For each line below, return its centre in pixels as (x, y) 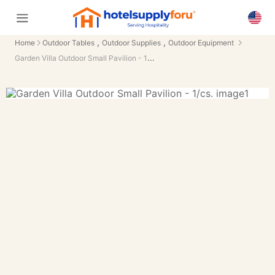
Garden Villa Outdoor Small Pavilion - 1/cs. (151, 57)
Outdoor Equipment (201, 43)
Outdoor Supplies (131, 43)
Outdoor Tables (68, 43)
